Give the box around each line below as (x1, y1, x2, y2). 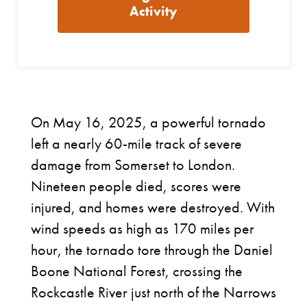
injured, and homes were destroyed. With (30, 197, 275, 218)
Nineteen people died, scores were (30, 176, 241, 197)
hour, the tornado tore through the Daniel (30, 240, 273, 260)
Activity (130, 1, 177, 20)
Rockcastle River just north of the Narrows (30, 282, 276, 303)
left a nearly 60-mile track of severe (30, 134, 242, 154)
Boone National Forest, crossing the (30, 261, 243, 282)
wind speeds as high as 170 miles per (30, 219, 254, 239)
